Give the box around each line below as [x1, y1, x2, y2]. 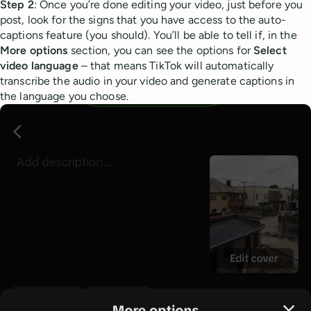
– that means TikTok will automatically [81, 58, 274, 72]
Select [253, 43, 287, 57]
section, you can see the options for [67, 43, 254, 57]
